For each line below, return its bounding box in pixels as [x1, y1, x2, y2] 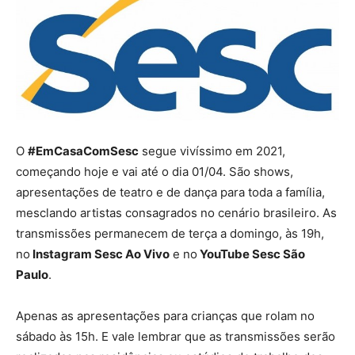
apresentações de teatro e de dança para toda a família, [16, 185, 325, 200]
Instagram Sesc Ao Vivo [30, 246, 170, 262]
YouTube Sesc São [197, 246, 305, 262]
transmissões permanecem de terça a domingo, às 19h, [16, 226, 324, 242]
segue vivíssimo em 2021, [139, 143, 285, 159]
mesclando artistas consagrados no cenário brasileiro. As [16, 205, 337, 221]
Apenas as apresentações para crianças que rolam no [16, 308, 315, 324]
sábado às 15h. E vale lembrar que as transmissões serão [16, 329, 335, 345]
